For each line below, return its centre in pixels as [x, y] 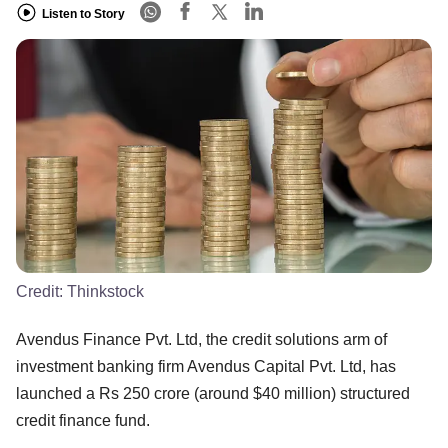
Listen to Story [83, 13]
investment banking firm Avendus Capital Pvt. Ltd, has [206, 366]
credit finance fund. [83, 420]
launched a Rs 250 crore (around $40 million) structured [213, 393]
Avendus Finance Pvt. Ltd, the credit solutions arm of [201, 339]
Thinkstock [105, 291]
